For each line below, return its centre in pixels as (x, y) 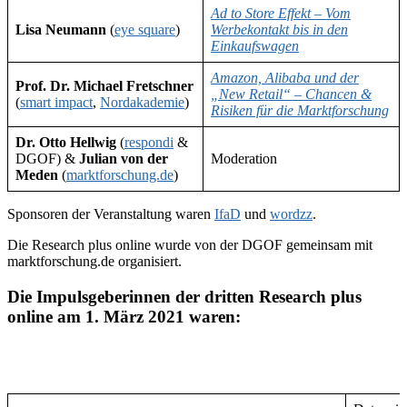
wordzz (291, 214)
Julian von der (124, 159)
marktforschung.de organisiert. (94, 262)
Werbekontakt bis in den (279, 30)
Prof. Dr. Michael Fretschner (104, 86)
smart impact (56, 103)
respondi (149, 143)
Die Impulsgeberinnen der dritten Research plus (184, 296)
